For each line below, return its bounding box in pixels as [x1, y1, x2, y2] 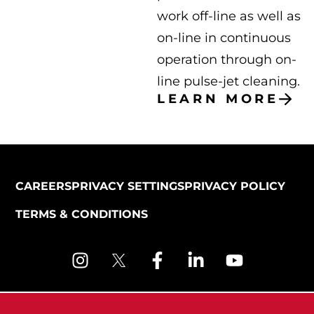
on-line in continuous [157, 30, 291, 46]
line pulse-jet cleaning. [157, 74, 300, 89]
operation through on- [157, 52, 296, 67]
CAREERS [15, 179, 71, 193]
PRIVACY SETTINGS [71, 179, 184, 193]
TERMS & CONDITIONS [15, 207, 148, 221]
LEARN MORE [157, 91, 279, 107]
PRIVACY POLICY [184, 179, 285, 193]
